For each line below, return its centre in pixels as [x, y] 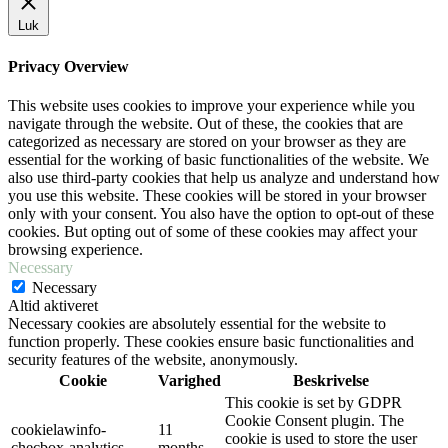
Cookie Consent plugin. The [314, 420]
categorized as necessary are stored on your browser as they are [207, 141]
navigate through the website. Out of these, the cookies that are [205, 123]
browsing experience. [75, 249]
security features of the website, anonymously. [153, 359]
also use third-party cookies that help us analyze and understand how [224, 177]
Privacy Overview [68, 66]
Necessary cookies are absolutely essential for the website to [197, 323]
